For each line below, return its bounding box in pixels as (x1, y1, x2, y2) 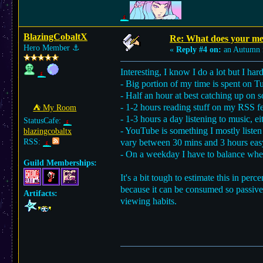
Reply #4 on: (176, 45, 221, 54)
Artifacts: (23, 189, 58, 198)
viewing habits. (120, 196, 177, 206)
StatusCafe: (23, 116, 63, 125)
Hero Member (23, 43, 72, 52)
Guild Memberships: (23, 159, 97, 167)
